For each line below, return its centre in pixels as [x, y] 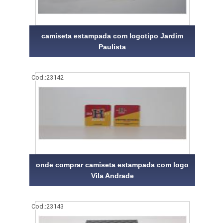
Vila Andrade [112, 175]
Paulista [112, 47]
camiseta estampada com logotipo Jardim [112, 36]
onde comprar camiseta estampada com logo [112, 165]
